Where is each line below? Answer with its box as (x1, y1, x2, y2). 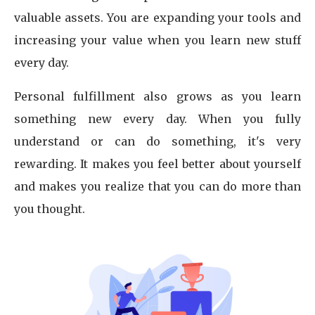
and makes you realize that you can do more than (14, 179, 301, 193)
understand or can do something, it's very (14, 134, 301, 148)
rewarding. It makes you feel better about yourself (14, 157, 301, 171)
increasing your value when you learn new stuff (14, 33, 301, 47)
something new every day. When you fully (14, 112, 301, 126)
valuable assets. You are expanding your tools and (14, 11, 301, 25)
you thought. (14, 202, 85, 216)
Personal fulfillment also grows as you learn (14, 89, 301, 103)
